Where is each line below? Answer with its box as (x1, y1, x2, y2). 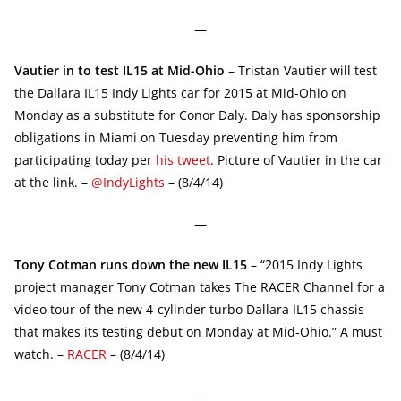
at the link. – (14, 173, 91, 191)
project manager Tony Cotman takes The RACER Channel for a (14, 277, 385, 295)
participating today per (14, 150, 156, 168)
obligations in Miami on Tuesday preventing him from (14, 128, 337, 146)
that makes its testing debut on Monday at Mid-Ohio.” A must (14, 322, 382, 340)
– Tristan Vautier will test (225, 61, 377, 79)
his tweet (156, 150, 210, 168)
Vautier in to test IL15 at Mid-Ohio (14, 61, 225, 79)
